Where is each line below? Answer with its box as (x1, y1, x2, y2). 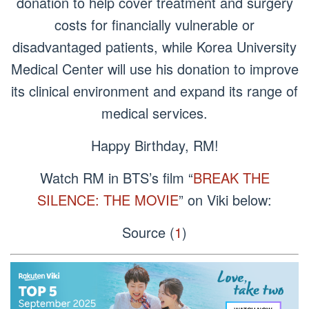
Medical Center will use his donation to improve (10, 59, 299, 79)
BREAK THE (192, 168, 270, 188)
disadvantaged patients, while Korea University (12, 37, 297, 57)
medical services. (101, 103, 208, 123)
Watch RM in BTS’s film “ (39, 168, 193, 188)
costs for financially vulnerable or (54, 14, 255, 34)
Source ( (122, 222, 175, 242)
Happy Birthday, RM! (90, 135, 219, 155)
